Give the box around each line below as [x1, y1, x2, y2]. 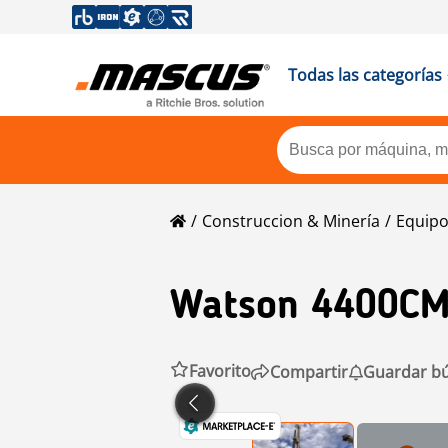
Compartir [270, 360, 348, 383]
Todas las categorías [287, 64, 442, 86]
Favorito [189, 360, 251, 382]
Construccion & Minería [202, 210, 380, 232]
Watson [170, 287, 299, 328]
